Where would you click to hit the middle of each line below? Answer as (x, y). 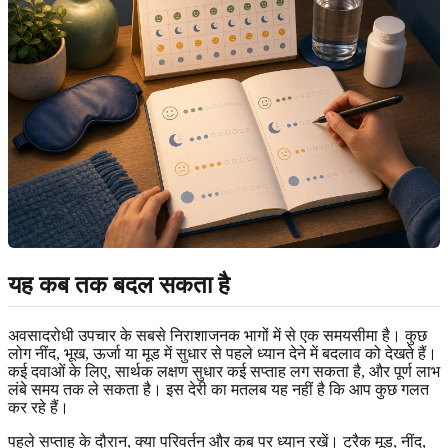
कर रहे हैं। (38, 407)
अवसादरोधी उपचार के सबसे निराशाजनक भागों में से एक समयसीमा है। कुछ (217, 335)
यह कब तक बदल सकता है (119, 284)
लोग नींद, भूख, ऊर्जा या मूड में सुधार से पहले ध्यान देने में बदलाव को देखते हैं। (222, 353)
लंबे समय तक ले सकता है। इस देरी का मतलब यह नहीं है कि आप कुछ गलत (218, 389)
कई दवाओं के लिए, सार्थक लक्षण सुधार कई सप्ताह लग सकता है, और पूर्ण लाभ (224, 371)
